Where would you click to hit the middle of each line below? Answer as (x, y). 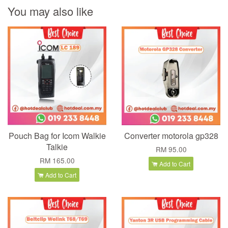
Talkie (57, 147)
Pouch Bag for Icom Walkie (57, 135)
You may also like (50, 11)
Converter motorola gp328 (171, 135)
